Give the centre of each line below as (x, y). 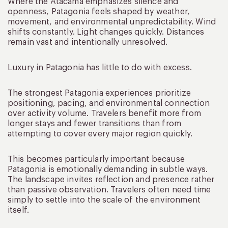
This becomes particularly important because (96, 159)
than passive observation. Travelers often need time (109, 190)
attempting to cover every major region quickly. (100, 134)
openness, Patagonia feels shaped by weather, (99, 11)
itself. (19, 210)
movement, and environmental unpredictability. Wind (112, 22)
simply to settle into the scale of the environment (104, 200)
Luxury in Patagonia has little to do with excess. (100, 67)
